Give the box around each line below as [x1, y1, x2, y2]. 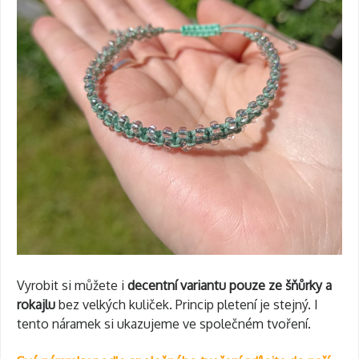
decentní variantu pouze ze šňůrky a [127, 276, 332, 293]
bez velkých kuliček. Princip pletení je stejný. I [55, 296, 318, 313]
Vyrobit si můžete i [17, 276, 127, 293]
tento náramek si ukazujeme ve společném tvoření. [17, 315, 311, 332]
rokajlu [17, 296, 55, 313]
